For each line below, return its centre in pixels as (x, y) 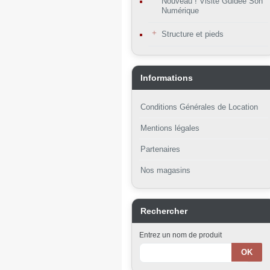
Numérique (180, 11)
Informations (167, 78)
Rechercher (164, 211)
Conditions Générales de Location (199, 107)
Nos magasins (165, 170)
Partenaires (160, 149)
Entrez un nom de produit (181, 235)
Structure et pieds (193, 34)
